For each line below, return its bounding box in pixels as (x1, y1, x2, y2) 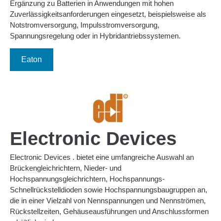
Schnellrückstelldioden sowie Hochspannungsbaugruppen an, (10, 185, 207, 194)
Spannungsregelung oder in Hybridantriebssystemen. (10, 32, 181, 40)
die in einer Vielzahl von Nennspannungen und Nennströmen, (10, 196, 206, 205)
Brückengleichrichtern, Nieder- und (10, 164, 121, 173)
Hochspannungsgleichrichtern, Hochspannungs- (10, 175, 165, 184)
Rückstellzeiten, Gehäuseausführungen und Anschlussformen (10, 207, 209, 216)
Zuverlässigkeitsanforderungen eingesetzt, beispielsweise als (10, 10, 206, 19)
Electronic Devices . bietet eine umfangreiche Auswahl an (10, 153, 194, 162)
